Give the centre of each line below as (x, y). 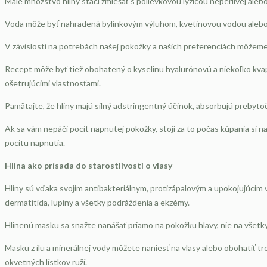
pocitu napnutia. (35, 143)
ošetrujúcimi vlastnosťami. (53, 83)
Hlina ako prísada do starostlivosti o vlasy (89, 165)
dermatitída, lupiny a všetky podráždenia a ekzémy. (97, 202)
